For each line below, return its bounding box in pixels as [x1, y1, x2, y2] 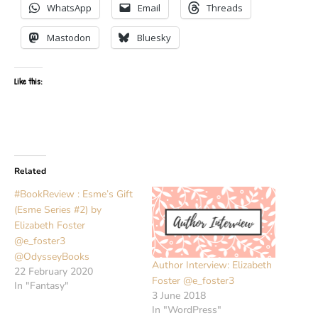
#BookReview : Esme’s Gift [14, 187, 133, 202]
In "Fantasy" [14, 279, 69, 293]
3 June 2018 [152, 288, 206, 302]
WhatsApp [47, 1, 92, 15]
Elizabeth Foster [14, 219, 85, 233]
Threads [207, 1, 243, 15]
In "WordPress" [152, 302, 221, 317]
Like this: [14, 75, 43, 88]
